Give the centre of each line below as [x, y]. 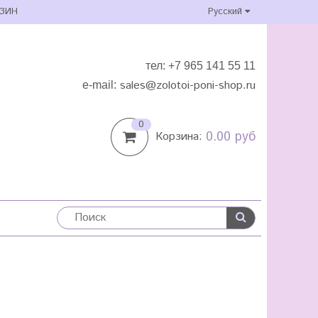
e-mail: [99, 85]
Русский [226, 12]
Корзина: [181, 137]
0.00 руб [231, 137]
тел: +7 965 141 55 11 [201, 66]
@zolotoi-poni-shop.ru [201, 86]
